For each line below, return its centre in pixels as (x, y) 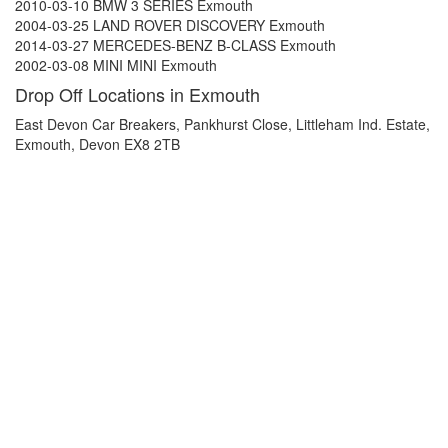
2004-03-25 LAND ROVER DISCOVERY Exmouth (170, 25)
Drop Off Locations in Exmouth (137, 94)
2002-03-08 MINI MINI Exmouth (116, 65)
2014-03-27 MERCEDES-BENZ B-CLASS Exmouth (175, 45)
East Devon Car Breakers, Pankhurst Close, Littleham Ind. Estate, (222, 124)
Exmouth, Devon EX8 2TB (97, 144)
